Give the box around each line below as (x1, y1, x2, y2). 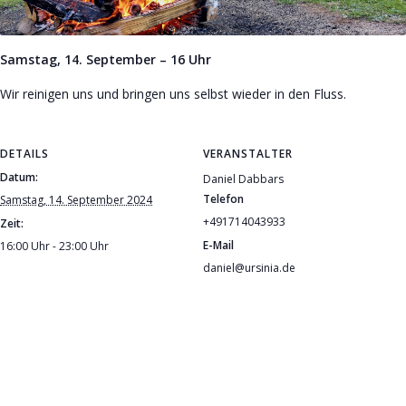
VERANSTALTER (203, 146, 293, 162)
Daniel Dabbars (203, 171, 284, 188)
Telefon (203, 191, 244, 208)
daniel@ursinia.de (203, 260, 295, 276)
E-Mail (203, 237, 234, 254)
